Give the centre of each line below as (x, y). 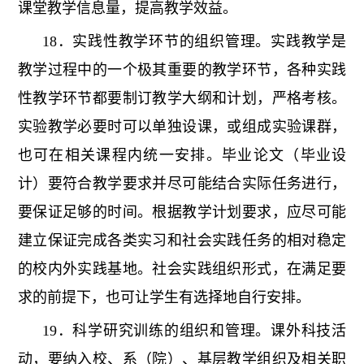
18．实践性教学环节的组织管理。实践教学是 (194, 42)
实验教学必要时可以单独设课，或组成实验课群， (182, 127)
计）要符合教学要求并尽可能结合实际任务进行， (182, 184)
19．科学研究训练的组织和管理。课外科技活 (194, 331)
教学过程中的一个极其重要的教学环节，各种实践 (182, 70)
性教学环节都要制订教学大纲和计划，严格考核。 (182, 99)
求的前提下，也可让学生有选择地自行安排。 (164, 298)
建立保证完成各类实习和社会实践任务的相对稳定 (182, 241)
